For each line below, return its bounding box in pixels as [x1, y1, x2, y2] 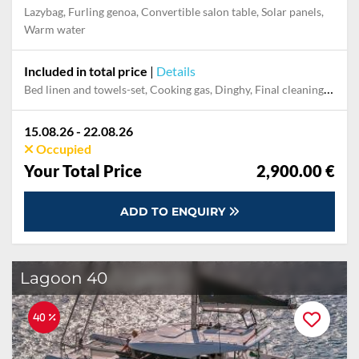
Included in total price [24, 63, 147, 79]
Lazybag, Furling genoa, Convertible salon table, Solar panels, [24, 5, 324, 18]
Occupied [34, 141, 91, 156]
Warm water [24, 22, 86, 36]
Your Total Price [24, 161, 142, 180]
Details [156, 63, 196, 79]
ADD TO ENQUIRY [119, 204, 228, 219]
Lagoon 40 [20, 268, 107, 288]
